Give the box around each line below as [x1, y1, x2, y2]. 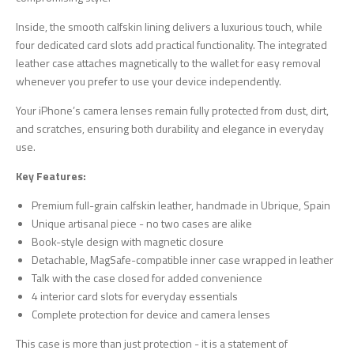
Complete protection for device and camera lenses [32, 305, 270, 322]
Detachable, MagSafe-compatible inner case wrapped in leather [32, 250, 333, 268]
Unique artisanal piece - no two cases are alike [32, 214, 252, 232]
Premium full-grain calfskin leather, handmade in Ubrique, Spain [32, 196, 330, 213]
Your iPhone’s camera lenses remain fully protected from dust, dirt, [16, 101, 329, 119]
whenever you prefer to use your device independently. [16, 72, 281, 89]
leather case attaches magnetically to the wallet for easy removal [16, 54, 321, 71]
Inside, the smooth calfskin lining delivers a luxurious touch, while [16, 17, 322, 35]
